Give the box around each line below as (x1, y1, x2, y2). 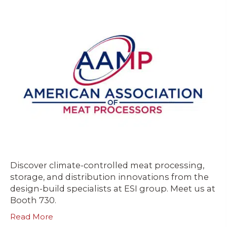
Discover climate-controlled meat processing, (10, 160, 204, 170)
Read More (10, 211, 53, 221)
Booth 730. (10, 195, 56, 205)
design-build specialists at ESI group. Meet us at (10, 183, 215, 194)
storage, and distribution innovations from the (10, 171, 209, 182)
